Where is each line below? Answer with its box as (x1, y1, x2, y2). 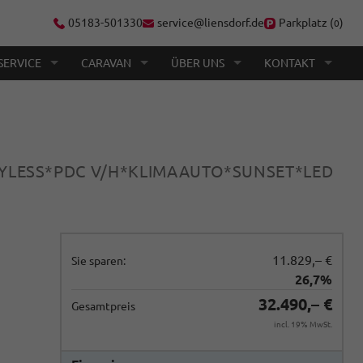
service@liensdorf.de (157, 16, 264, 29)
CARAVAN (81, 56, 131, 70)
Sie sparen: (71, 254, 126, 267)
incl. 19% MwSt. (274, 320, 332, 329)
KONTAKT (264, 56, 315, 70)
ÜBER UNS (171, 56, 224, 70)
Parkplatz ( (279, 16, 334, 29)
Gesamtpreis (71, 300, 135, 313)
